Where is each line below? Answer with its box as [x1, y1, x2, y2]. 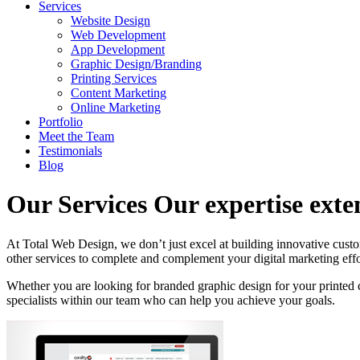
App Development [71, 43, 165, 56]
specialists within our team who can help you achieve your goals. [6, 292, 335, 307]
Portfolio [39, 115, 83, 129]
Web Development [71, 28, 166, 42]
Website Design [71, 14, 150, 27]
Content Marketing [71, 86, 166, 100]
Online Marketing [71, 100, 161, 114]
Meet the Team [39, 129, 114, 143]
